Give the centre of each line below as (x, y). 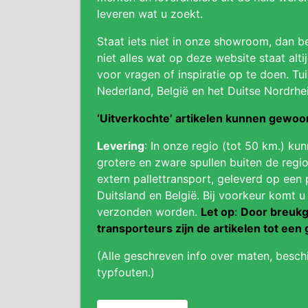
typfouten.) (126, 272)
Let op (218, 212)
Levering (121, 146)
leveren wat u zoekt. (150, 14)
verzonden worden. (149, 212)
